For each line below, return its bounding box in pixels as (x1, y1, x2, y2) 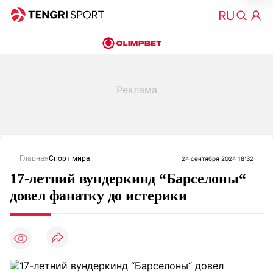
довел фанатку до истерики (10, 188, 187, 204)
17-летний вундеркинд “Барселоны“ (10, 171, 246, 186)
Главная (19, 154, 49, 163)
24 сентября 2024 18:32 (182, 155, 253, 162)
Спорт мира (49, 154, 90, 163)
